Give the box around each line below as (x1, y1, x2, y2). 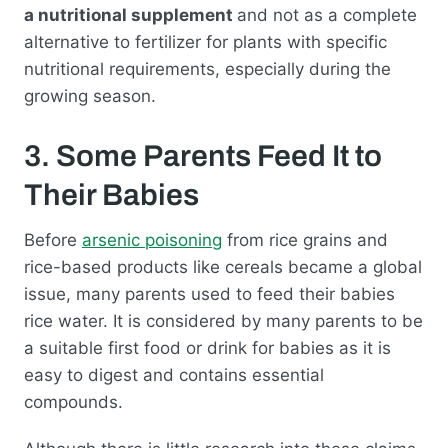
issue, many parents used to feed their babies (24, 283, 395, 304)
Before (24, 229, 82, 250)
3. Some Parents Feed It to (24, 139, 382, 172)
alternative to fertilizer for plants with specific (24, 31, 387, 52)
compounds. (24, 391, 123, 412)
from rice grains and (222, 229, 388, 250)
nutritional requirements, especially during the (24, 58, 391, 79)
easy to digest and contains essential (24, 364, 324, 385)
